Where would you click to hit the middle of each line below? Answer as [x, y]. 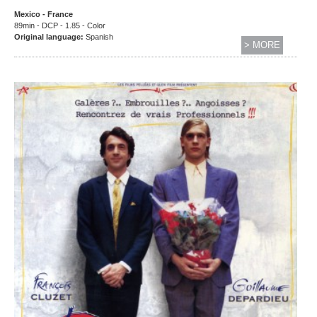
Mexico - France [44, 15]
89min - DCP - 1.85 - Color [60, 26]
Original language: [50, 37]
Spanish [99, 37]
